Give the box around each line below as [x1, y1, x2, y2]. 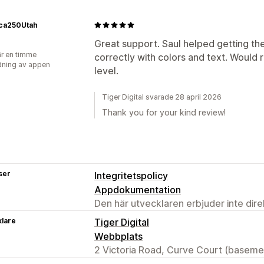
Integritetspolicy [94, 169, 168, 181]
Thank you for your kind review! [102, 107, 226, 117]
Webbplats [94, 230, 143, 242]
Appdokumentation [94, 183, 181, 196]
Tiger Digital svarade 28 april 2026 [102, 92, 222, 101]
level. [94, 64, 118, 77]
